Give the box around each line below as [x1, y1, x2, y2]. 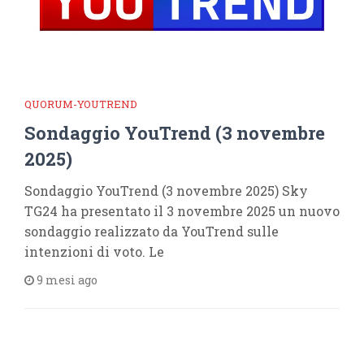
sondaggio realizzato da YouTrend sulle [24, 222, 279, 240]
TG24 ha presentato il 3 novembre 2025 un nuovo [24, 201, 340, 219]
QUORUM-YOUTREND [24, 96, 137, 111]
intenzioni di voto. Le [24, 242, 164, 260]
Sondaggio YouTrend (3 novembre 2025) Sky [24, 181, 308, 199]
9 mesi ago [34, 271, 97, 288]
